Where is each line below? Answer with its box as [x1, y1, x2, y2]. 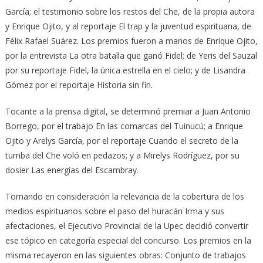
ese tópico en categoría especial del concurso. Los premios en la [5, 235, 251, 247]
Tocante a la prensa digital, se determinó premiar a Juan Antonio [5, 106, 251, 117]
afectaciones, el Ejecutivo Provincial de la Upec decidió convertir [5, 220, 248, 232]
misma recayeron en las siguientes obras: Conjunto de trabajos [5, 249, 246, 261]
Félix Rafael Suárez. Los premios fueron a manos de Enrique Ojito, [5, 35, 258, 47]
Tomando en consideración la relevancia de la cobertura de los [5, 191, 244, 203]
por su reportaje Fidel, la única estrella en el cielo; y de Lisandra [5, 65, 245, 76]
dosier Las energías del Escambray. [5, 164, 139, 176]
